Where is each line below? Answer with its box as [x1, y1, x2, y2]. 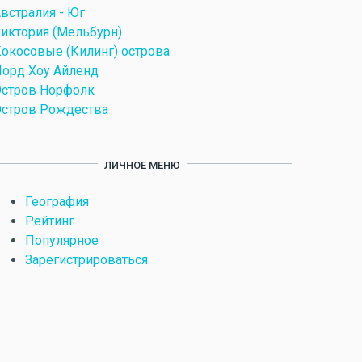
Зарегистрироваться [25, 251, 148, 267]
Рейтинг [25, 213, 74, 229]
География [25, 193, 89, 209]
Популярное [25, 232, 99, 248]
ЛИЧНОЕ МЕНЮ [103, 158, 180, 171]
